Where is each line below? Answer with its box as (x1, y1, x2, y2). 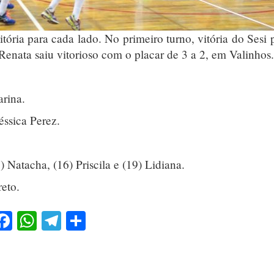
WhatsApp (37, 207, 120, 234)
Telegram (61, 207, 135, 234)
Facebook (12, 207, 87, 234)
